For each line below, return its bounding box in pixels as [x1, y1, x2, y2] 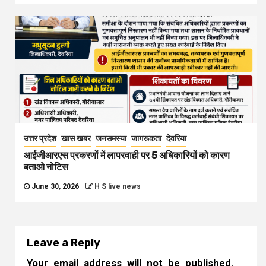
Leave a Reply [27, 236, 100, 250]
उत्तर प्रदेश [24, 134, 56, 144]
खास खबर [61, 134, 91, 144]
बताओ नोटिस [24, 161, 68, 173]
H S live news [94, 182, 141, 191]
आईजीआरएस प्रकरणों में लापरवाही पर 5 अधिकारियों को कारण [24, 150, 230, 161]
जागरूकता [131, 134, 161, 144]
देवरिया [166, 134, 186, 144]
